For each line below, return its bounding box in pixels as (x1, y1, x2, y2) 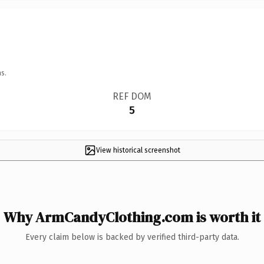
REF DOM (112, 90, 151, 102)
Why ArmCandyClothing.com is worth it (4, 207, 260, 227)
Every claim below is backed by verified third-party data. (25, 232, 239, 242)
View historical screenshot (95, 146, 180, 154)
